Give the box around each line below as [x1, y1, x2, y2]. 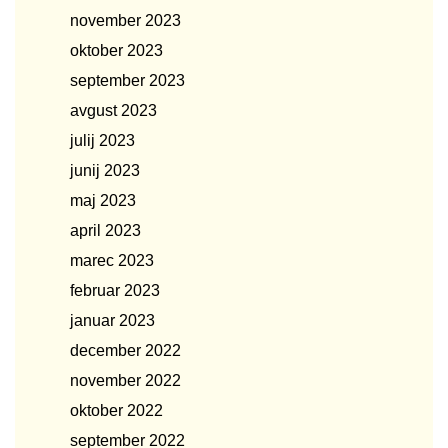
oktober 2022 [70, 402, 163, 419]
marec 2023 [70, 252, 154, 269]
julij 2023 [70, 132, 135, 149]
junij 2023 [70, 162, 140, 179]
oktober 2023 [70, 42, 163, 59]
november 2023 [70, 12, 181, 29]
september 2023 [70, 72, 185, 89]
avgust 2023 [70, 102, 157, 119]
